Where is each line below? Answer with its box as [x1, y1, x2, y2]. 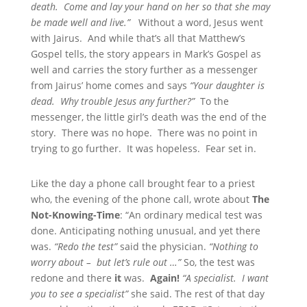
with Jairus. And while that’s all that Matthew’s [30, 32, 245, 45]
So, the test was [180, 256, 255, 269]
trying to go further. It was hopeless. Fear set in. [30, 142, 256, 156]
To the [194, 95, 229, 108]
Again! [149, 271, 180, 285]
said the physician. [116, 240, 209, 254]
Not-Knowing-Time [30, 208, 120, 222]
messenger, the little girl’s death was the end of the [30, 110, 267, 124]
